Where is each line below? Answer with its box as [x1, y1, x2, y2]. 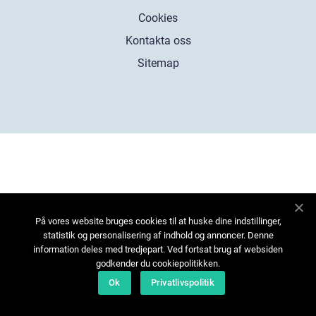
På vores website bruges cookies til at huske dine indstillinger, [35, 216, 281, 226]
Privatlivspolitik [150, 277, 214, 288]
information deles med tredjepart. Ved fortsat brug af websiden [33, 244, 283, 255]
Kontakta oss [125, 33, 191, 47]
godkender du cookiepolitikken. [96, 258, 220, 269]
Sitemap [137, 56, 179, 70]
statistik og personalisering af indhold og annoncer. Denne [42, 230, 274, 241]
